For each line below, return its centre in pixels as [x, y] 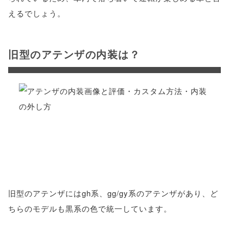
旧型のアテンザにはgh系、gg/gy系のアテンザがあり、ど [113, 193]
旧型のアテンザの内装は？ [74, 54]
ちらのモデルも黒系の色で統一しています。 [90, 208]
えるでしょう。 [37, 13]
